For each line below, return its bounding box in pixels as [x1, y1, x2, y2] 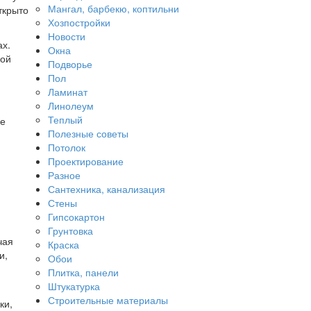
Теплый [47, 112, 83, 127]
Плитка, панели [47, 265, 119, 280]
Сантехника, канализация [47, 182, 165, 196]
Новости [47, 29, 85, 44]
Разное [47, 168, 81, 183]
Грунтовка [47, 224, 93, 238]
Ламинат [47, 85, 87, 99]
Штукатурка [47, 279, 100, 294]
